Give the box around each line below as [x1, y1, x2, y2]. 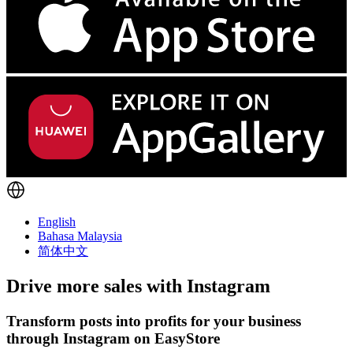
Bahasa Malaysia [38, 229, 122, 243]
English [38, 215, 76, 229]
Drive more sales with [6, 276, 187, 297]
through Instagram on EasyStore [6, 330, 220, 347]
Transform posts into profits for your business [6, 313, 301, 330]
